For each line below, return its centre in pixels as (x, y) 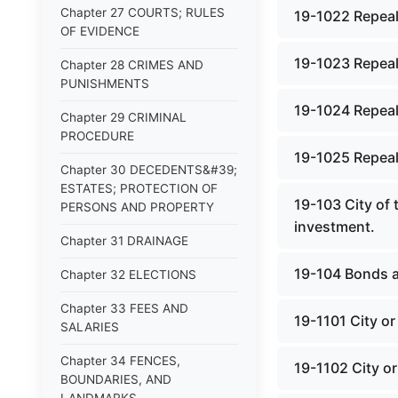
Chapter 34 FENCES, (120, 361)
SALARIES (90, 327)
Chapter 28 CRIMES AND (132, 65)
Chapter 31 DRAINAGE (124, 241)
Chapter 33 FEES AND (124, 308)
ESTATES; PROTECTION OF (139, 188)
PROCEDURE (97, 136)
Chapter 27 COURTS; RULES (143, 12)
